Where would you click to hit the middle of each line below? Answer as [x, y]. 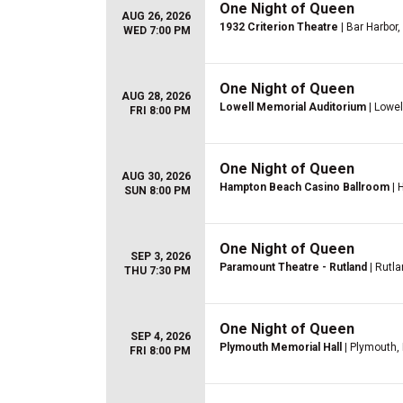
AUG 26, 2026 [156, 16]
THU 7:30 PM [157, 271]
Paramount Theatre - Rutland [293, 267]
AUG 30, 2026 [156, 176]
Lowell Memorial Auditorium [293, 107]
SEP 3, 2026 [161, 256]
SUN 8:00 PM [157, 191]
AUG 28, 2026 [156, 96]
